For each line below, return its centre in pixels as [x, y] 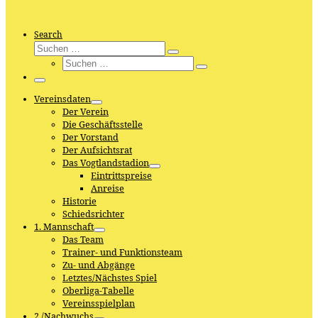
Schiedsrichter [93, 214]
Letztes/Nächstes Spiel [110, 278]
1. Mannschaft [64, 227]
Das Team [83, 240]
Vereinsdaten [62, 99]
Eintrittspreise [121, 176]
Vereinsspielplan [99, 304]
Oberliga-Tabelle [98, 291]
